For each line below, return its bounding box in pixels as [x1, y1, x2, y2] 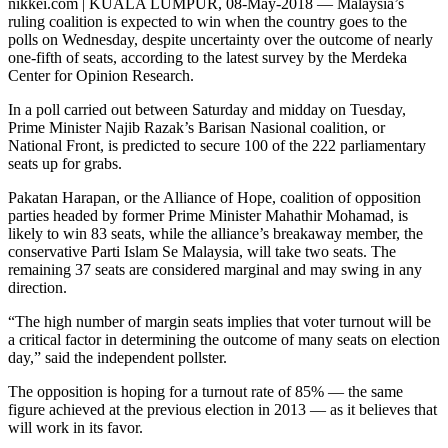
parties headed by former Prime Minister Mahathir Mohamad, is [8, 206, 408, 224]
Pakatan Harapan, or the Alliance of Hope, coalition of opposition [8, 188, 421, 206]
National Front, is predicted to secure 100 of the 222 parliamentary [8, 136, 426, 154]
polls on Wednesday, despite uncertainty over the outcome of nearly [8, 30, 433, 48]
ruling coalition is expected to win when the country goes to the [8, 12, 407, 30]
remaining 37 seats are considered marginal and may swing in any [8, 260, 422, 278]
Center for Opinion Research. [8, 66, 194, 84]
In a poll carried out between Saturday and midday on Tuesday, [8, 100, 406, 118]
